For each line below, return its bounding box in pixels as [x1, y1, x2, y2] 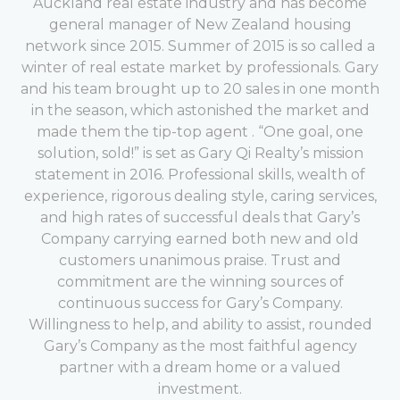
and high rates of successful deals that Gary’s [40, 209, 360, 227]
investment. [158, 380, 242, 398]
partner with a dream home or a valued [59, 359, 341, 377]
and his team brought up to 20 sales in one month [21, 80, 379, 98]
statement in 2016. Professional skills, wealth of [35, 166, 365, 184]
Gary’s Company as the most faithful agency [43, 337, 357, 355]
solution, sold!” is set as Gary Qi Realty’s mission [37, 145, 363, 162]
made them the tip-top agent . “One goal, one [37, 123, 363, 141]
